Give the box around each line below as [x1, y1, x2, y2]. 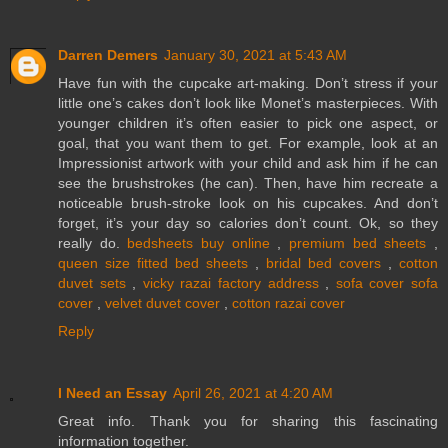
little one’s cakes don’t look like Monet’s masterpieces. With [58, 95, 438, 112]
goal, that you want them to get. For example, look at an [58, 135, 438, 152]
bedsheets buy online [127, 235, 270, 252]
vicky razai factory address [142, 275, 319, 292]
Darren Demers [58, 47, 158, 64]
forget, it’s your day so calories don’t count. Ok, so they [58, 215, 438, 232]
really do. [58, 235, 128, 252]
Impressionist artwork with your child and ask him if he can [58, 155, 438, 172]
